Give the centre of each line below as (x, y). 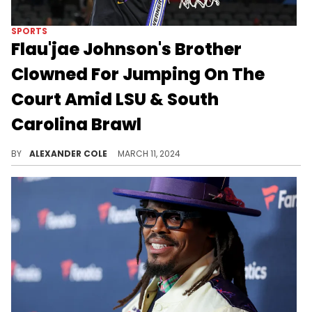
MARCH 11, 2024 (149, 153)
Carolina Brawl (76, 124)
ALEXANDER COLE (69, 153)
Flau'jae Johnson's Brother (126, 49)
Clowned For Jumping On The (138, 74)
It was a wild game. (62, 142)
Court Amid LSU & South (115, 99)
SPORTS (29, 31)
